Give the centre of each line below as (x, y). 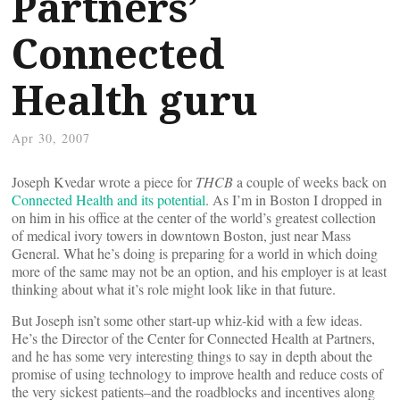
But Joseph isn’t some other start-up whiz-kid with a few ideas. (187, 320)
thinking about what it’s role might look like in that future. (174, 289)
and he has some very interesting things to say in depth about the (192, 356)
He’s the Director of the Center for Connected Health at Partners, (193, 338)
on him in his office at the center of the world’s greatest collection (194, 217)
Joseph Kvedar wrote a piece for (104, 182)
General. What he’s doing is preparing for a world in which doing (195, 253)
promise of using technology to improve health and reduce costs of (197, 374)
